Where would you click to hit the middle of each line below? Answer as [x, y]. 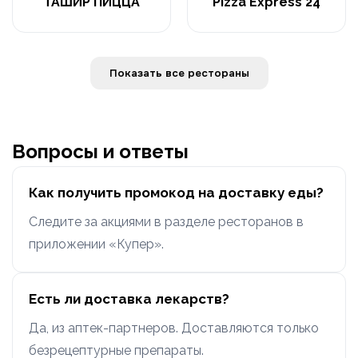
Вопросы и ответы [100, 151]
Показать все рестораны [218, 73]
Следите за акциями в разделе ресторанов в [166, 221]
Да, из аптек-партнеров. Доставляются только [174, 328]
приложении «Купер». [96, 244]
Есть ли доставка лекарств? [129, 298]
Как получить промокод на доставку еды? [176, 192]
